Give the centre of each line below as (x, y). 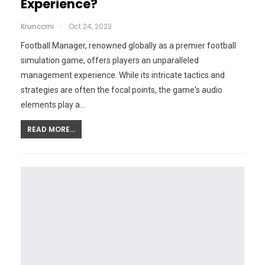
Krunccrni (38, 26)
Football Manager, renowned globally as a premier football (128, 45)
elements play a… (53, 104)
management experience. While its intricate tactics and (123, 75)
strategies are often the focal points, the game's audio (122, 90)
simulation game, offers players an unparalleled (110, 60)
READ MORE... (51, 129)
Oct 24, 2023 (90, 26)
